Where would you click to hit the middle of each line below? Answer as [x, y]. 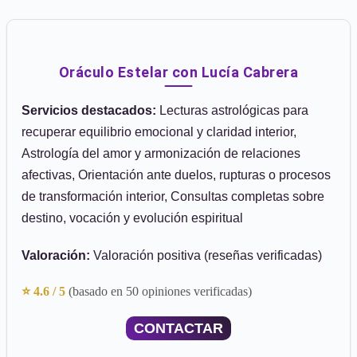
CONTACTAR [178, 328]
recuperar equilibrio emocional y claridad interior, [159, 132]
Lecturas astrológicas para [232, 110]
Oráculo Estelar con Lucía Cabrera [178, 72]
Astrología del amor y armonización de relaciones [161, 153]
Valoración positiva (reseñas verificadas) [206, 255]
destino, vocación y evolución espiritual [132, 218]
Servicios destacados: [89, 110]
